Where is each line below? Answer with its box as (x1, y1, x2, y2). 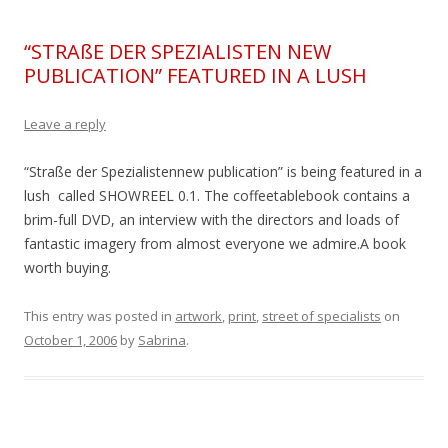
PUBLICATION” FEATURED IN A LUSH (24, 62, 367, 90)
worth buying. (24, 258, 111, 278)
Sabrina (138, 331, 186, 350)
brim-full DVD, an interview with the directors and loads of (24, 210, 399, 230)
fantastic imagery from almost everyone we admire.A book (24, 234, 406, 254)
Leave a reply (24, 115, 106, 134)
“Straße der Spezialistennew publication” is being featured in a (24, 162, 422, 182)
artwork (175, 307, 222, 326)
